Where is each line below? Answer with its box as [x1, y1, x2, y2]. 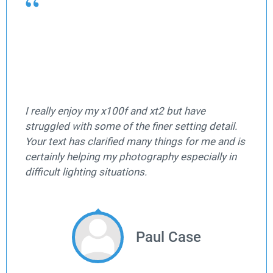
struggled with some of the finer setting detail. [25, 120, 237, 133]
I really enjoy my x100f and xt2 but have [25, 105, 205, 118]
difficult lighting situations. [25, 166, 147, 179]
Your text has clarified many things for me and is [25, 135, 245, 148]
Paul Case [136, 229, 201, 246]
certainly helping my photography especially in [25, 151, 236, 163]
